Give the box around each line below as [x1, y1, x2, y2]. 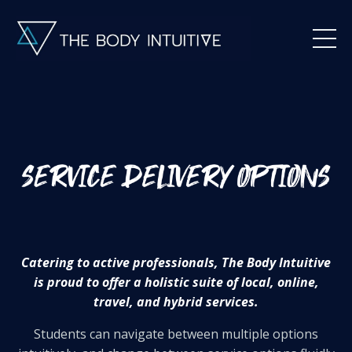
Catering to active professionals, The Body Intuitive [21, 253, 331, 271]
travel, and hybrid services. [93, 292, 258, 310]
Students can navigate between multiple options [34, 324, 318, 343]
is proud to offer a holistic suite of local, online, [33, 273, 319, 291]
